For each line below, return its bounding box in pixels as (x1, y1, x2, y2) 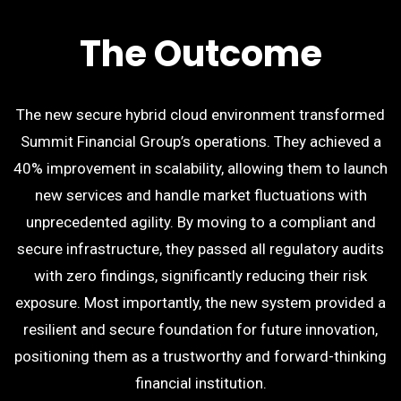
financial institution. (134, 374, 267, 392)
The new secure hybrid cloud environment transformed (16, 106, 385, 124)
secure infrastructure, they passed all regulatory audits (17, 240, 384, 258)
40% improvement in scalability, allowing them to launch (13, 159, 388, 177)
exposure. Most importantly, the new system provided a (15, 294, 386, 311)
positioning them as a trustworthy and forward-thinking (14, 347, 387, 365)
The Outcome (79, 29, 322, 79)
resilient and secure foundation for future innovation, (23, 320, 378, 338)
